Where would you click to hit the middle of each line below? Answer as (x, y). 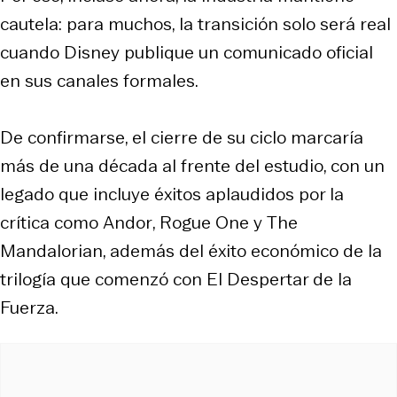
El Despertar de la (279, 279)
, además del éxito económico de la (242, 250)
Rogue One (204, 222)
